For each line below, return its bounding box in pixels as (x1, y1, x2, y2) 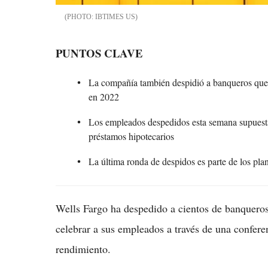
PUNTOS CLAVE (56, 45, 142, 62)
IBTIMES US (95, 13, 135, 22)
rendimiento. (56, 242, 111, 257)
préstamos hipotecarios (89, 130, 174, 143)
